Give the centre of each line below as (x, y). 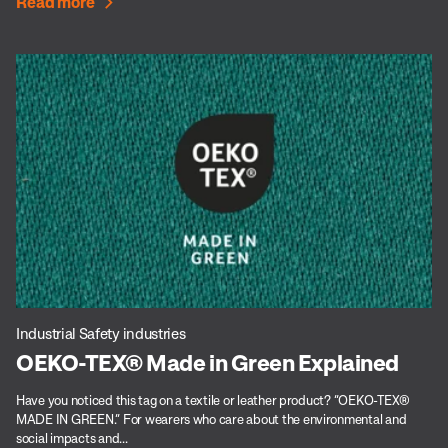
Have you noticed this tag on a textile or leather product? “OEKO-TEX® (213, 399)
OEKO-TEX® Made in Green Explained (207, 361)
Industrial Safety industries (101, 332)
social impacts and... (72, 437)
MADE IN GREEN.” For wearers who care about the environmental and (211, 418)
